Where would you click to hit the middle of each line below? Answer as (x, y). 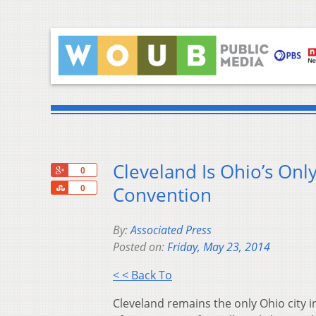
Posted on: (140, 247)
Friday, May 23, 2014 (219, 247)
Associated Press (171, 230)
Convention (162, 195)
